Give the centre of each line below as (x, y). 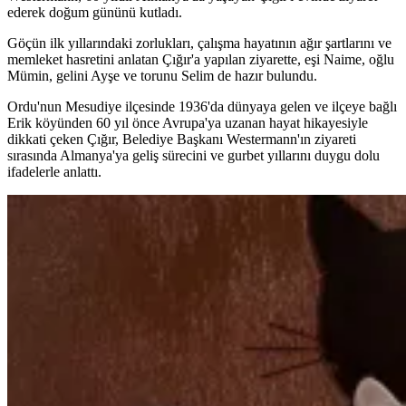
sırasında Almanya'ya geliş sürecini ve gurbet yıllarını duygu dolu (193, 156)
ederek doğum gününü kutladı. (95, 13)
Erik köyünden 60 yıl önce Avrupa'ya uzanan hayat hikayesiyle (188, 123)
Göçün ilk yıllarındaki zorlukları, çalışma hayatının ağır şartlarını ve (199, 43)
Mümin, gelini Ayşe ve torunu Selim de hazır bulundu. (162, 76)
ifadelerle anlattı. (54, 172)
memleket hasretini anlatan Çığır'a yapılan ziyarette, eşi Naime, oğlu (201, 60)
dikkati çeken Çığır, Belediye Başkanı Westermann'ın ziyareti (182, 140)
